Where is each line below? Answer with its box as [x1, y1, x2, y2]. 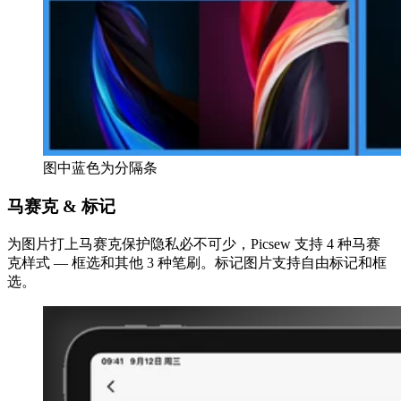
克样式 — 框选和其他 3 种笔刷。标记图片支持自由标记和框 [7, 254, 387, 270]
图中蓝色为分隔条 [43, 160, 158, 176]
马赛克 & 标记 [7, 197, 115, 217]
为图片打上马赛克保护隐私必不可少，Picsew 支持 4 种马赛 [7, 235, 380, 252]
